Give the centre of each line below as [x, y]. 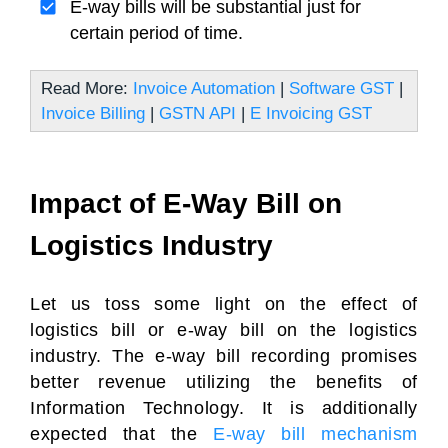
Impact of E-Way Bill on [186, 203]
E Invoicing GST [311, 113]
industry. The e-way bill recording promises [224, 356]
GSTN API [197, 113]
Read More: [87, 88]
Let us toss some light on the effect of [224, 304]
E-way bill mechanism [315, 434]
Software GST [341, 88]
